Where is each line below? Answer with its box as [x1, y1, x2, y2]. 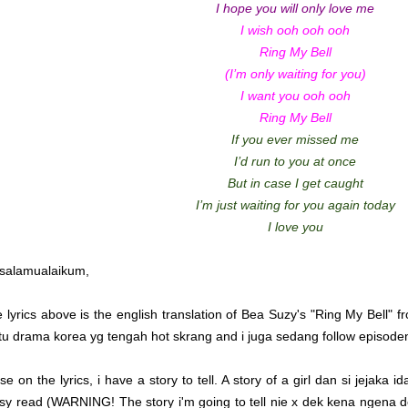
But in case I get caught [227, 176, 363, 191]
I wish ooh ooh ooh [240, 23, 350, 38]
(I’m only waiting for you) [224, 66, 366, 82]
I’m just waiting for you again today [195, 198, 395, 213]
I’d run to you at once [234, 154, 356, 169]
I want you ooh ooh [240, 88, 351, 104]
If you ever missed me [231, 132, 359, 148]
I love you [267, 219, 323, 235]
